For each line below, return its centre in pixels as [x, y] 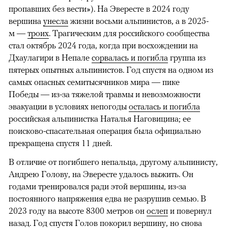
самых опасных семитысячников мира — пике [94, 82]
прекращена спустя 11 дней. [60, 143]
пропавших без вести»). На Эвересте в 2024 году [99, 8]
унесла [56, 21]
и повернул [190, 210]
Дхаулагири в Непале [50, 57]
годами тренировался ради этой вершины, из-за [97, 186]
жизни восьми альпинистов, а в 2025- [138, 21]
